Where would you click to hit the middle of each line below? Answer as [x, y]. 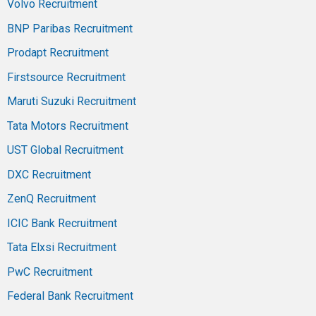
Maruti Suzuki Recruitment [72, 102]
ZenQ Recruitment [51, 199]
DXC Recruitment [49, 174]
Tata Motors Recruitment [68, 126]
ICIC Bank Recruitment [62, 223]
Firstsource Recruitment [66, 77]
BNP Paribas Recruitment [70, 28]
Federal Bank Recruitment [70, 296]
